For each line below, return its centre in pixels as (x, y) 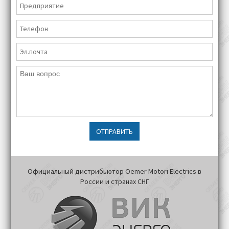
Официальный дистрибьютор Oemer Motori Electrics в (114, 171)
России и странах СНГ (114, 181)
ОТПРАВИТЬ (114, 131)
